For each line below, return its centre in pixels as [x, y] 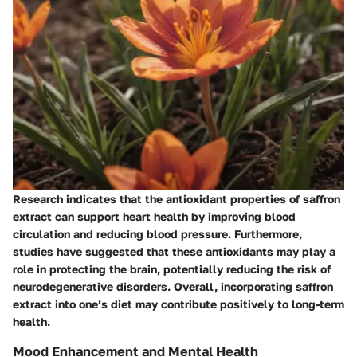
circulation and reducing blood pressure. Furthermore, [157, 233]
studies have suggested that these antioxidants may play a [174, 251]
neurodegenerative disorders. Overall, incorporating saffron [173, 286]
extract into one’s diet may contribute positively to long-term [178, 304]
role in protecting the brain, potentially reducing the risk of [172, 269]
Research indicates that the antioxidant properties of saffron [177, 198]
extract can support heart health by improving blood [154, 216]
